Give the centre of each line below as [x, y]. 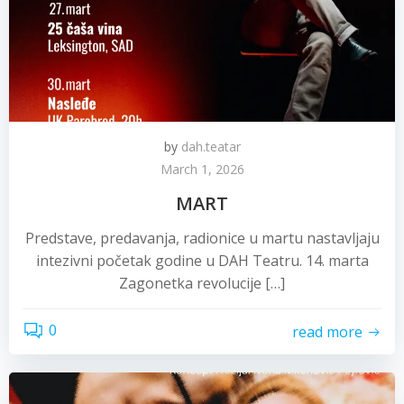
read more [327, 331]
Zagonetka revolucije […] [202, 283]
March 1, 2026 [202, 169]
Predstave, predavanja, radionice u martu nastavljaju [202, 238]
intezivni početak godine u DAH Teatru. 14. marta [202, 261]
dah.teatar [211, 147]
